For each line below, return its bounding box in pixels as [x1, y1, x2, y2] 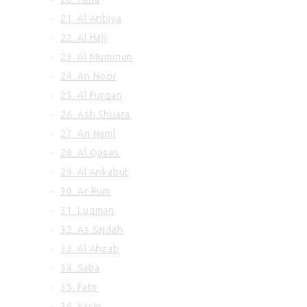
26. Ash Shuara [60, 109, 131, 121]
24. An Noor [60, 71, 117, 82]
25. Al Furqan [60, 90, 123, 101]
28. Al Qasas [60, 147, 119, 159]
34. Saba [60, 262, 100, 274]
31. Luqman [60, 205, 114, 217]
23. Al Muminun [60, 51, 134, 63]
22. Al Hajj [60, 32, 107, 44]
